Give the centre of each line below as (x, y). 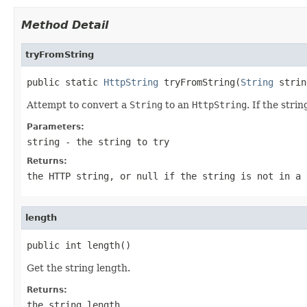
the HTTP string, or (82, 176)
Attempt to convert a (78, 105)
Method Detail (65, 25)
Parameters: (56, 126)
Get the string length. (78, 268)
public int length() (79, 245)
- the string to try (114, 142)
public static (65, 82)
